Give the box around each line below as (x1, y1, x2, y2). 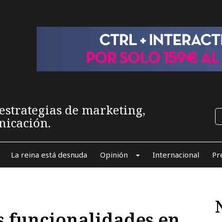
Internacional (152, 149, 199, 160)
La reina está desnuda (10, 149, 87, 160)
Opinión (100, 149, 128, 160)
